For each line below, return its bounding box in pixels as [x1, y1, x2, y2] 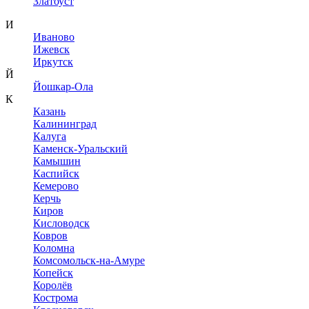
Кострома [33, 292, 78, 303]
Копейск [33, 267, 73, 279]
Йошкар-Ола [33, 81, 93, 92]
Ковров [33, 230, 68, 241]
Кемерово [33, 180, 79, 192]
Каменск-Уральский [33, 143, 128, 154]
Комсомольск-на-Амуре [33, 255, 145, 266]
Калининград [33, 118, 97, 130]
